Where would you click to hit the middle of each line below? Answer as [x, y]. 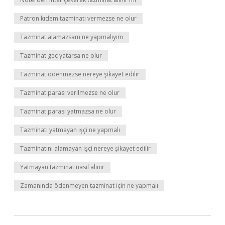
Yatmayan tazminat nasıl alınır [62, 167]
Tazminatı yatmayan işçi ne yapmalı [70, 130]
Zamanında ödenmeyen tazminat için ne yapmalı [89, 186]
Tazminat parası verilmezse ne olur [70, 93]
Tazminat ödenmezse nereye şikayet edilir [80, 74]
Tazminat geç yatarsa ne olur [61, 55]
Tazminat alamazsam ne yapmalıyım [72, 37]
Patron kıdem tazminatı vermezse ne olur [78, 18]
